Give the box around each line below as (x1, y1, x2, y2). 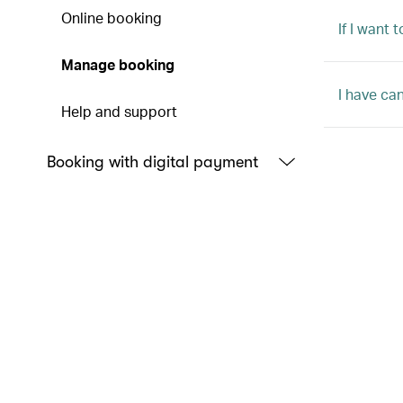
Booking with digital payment (47, 153, 258, 171)
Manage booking (61, 55, 175, 74)
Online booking (61, 8, 162, 27)
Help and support (61, 102, 177, 121)
